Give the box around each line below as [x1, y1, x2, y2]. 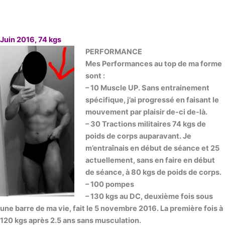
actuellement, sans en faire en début [85, 156, 215, 165]
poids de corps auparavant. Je [85, 132, 191, 141]
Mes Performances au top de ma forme [85, 59, 222, 69]
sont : [85, 71, 105, 81]
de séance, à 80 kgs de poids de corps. [85, 168, 221, 177]
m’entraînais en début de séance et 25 [85, 144, 219, 153]
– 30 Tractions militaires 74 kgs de [85, 120, 206, 129]
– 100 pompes [85, 180, 134, 189]
